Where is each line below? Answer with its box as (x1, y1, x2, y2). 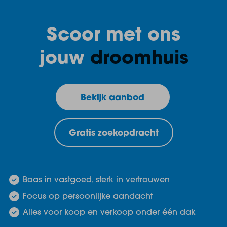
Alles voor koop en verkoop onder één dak (23, 209, 196, 217)
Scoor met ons (47, 27, 180, 45)
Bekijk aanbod (81, 94, 144, 102)
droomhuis (90, 50, 188, 68)
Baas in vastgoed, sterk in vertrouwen (23, 176, 170, 184)
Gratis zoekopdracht (68, 129, 159, 138)
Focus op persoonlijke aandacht (23, 193, 153, 201)
